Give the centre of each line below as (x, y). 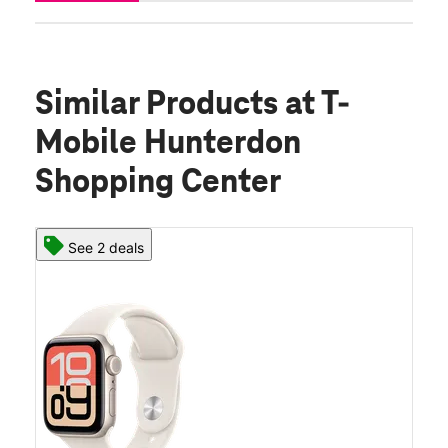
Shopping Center (158, 183)
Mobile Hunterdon (168, 144)
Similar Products (160, 105)
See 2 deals (106, 248)
